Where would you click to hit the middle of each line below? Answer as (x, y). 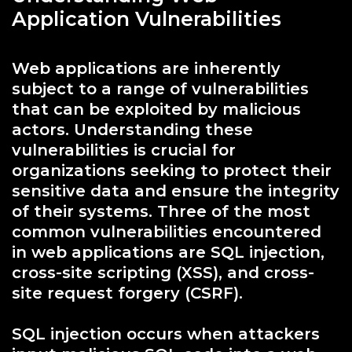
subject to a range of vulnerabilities (160, 88)
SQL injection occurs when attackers (166, 334)
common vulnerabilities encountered (167, 231)
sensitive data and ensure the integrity (176, 191)
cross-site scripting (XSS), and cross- (163, 272)
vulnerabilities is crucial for (124, 150)
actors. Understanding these (132, 129)
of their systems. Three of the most (161, 211)
